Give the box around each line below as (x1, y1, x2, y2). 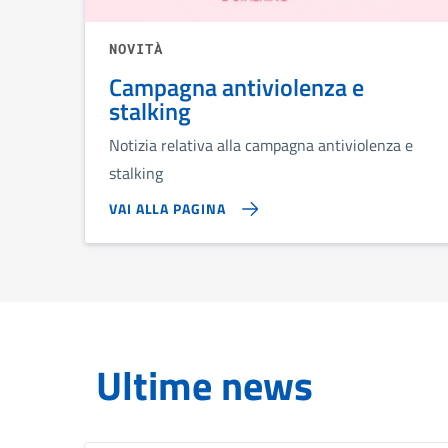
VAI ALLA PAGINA (109, 198, 226, 220)
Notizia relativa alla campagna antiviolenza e (109, 133, 413, 158)
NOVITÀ (109, 39, 163, 59)
